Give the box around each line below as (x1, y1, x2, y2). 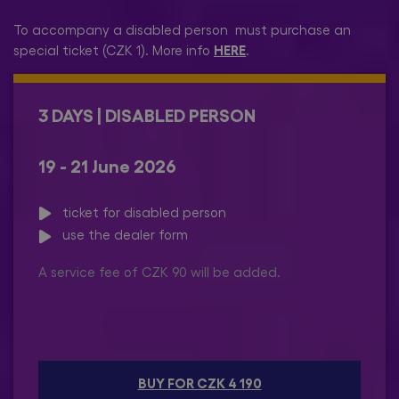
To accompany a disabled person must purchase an (13, 21, 351, 38)
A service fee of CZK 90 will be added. (38, 263, 281, 280)
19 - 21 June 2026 (38, 154, 176, 176)
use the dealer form (52, 226, 188, 243)
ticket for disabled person (52, 204, 226, 221)
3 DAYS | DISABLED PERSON (38, 103, 256, 126)
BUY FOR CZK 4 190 (137, 374, 262, 391)
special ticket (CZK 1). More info (13, 42, 214, 59)
